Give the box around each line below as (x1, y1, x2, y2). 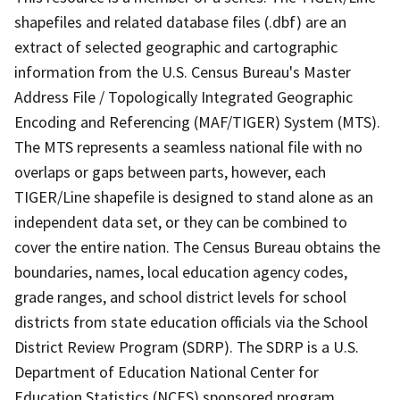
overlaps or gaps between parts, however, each (14, 161, 326, 182)
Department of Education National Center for (14, 361, 319, 382)
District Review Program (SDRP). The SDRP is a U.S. (14, 336, 359, 357)
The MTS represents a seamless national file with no (14, 136, 362, 157)
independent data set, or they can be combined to (14, 211, 347, 232)
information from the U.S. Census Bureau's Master (14, 61, 351, 82)
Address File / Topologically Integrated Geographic (14, 86, 353, 107)
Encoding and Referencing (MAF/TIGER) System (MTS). (14, 111, 380, 132)
